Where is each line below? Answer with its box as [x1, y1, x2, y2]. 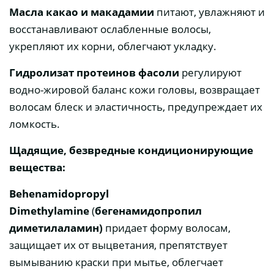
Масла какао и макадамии [9, 5, 154, 20]
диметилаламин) [9, 221, 105, 235]
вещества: [9, 160, 65, 175]
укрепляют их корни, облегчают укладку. [9, 39, 217, 54]
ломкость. [9, 117, 60, 131]
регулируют [182, 65, 242, 80]
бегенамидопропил [95, 204, 202, 218]
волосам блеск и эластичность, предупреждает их [9, 100, 262, 114]
